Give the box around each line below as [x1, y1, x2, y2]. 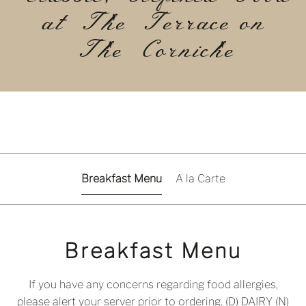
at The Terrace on [41, 8, 265, 38]
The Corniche [71, 36, 235, 66]
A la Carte [175, 172, 225, 185]
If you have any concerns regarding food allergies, [28, 278, 278, 291]
